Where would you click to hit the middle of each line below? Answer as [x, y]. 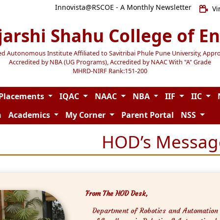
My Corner [87, 115]
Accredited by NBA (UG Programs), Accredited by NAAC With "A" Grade [110, 62]
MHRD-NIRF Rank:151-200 [110, 71]
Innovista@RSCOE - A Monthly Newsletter [123, 7]
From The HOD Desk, [116, 194]
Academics [30, 115]
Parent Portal [147, 115]
